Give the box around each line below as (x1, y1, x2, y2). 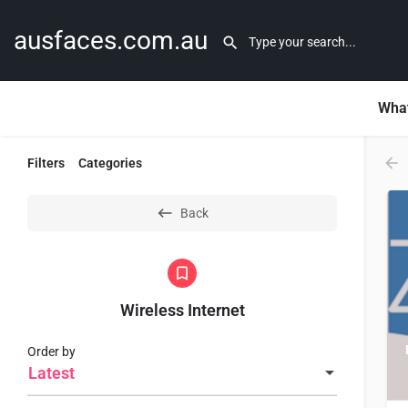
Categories (78, 156, 142, 170)
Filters (27, 156, 65, 170)
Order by (27, 344, 76, 359)
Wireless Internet (119, 301, 245, 320)
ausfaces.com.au (14, 25, 208, 56)
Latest (28, 363, 75, 383)
